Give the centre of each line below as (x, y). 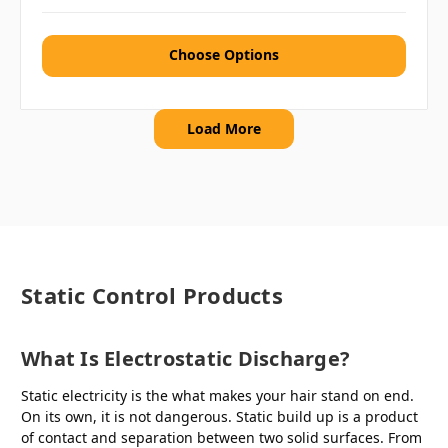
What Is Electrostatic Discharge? (185, 358)
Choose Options (224, 54)
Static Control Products (152, 294)
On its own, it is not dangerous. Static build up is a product (219, 416)
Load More (224, 128)
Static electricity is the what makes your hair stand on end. (217, 395)
